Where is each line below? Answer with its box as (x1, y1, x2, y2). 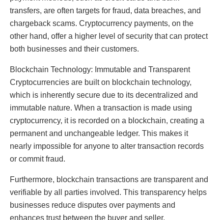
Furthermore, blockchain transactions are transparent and (10, 175, 208, 184)
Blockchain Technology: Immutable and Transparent (10, 65, 190, 74)
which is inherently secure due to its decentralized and (10, 90, 198, 99)
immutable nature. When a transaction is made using (10, 103, 192, 112)
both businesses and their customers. (10, 44, 139, 53)
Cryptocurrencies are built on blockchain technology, (10, 78, 192, 86)
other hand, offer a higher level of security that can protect (10, 31, 208, 40)
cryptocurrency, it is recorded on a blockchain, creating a (10, 116, 204, 125)
